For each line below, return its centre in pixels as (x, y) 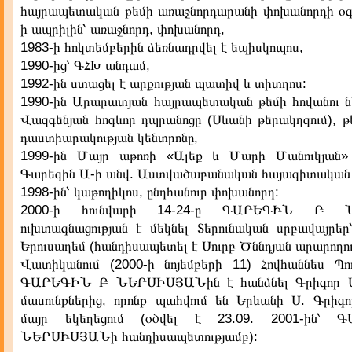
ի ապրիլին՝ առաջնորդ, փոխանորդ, (123, 29)
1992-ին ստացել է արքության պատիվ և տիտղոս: (163, 84)
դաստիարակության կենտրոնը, (109, 138)
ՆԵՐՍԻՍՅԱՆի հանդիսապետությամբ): (139, 337)
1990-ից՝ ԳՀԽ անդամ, (85, 66)
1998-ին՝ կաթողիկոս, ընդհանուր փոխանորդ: (150, 192)
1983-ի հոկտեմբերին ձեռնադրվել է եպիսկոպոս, (162, 48)
